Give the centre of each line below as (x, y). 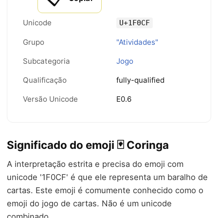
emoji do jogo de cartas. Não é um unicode (89, 203)
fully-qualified (140, 80)
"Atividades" (137, 42)
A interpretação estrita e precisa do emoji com (95, 164)
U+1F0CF (135, 23)
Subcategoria (46, 61)
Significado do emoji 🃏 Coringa (88, 145)
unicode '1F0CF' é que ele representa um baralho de (107, 177)
